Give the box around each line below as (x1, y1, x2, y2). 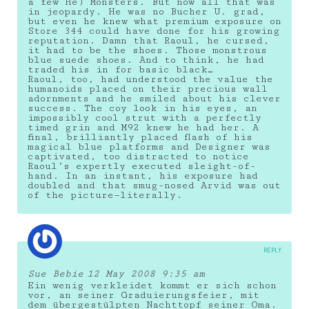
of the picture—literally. (28, 189, 183, 201)
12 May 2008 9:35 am (87, 268, 205, 279)
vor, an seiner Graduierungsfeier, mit (28, 289, 259, 301)
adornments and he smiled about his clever (28, 92, 281, 104)
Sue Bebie (28, 268, 83, 279)
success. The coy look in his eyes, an (28, 102, 257, 114)
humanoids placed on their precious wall (28, 83, 268, 94)
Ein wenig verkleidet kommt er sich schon (28, 279, 277, 291)
